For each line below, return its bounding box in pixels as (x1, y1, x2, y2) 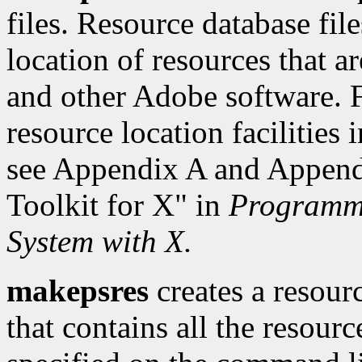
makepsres (6, 273, 149, 309)
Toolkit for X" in (6, 187, 229, 223)
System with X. (6, 224, 192, 259)
